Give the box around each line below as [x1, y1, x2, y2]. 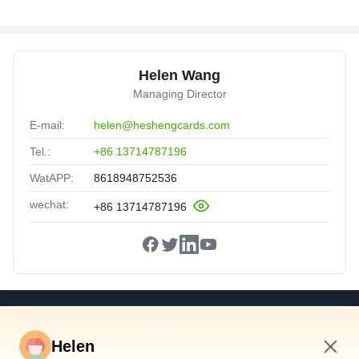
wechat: [30, 197, 69, 211]
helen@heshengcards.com [94, 118, 230, 131]
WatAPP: [30, 171, 74, 184]
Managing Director [132, 87, 227, 100]
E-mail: [30, 118, 65, 131]
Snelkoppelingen [127, 313, 232, 328]
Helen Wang [139, 67, 220, 83]
